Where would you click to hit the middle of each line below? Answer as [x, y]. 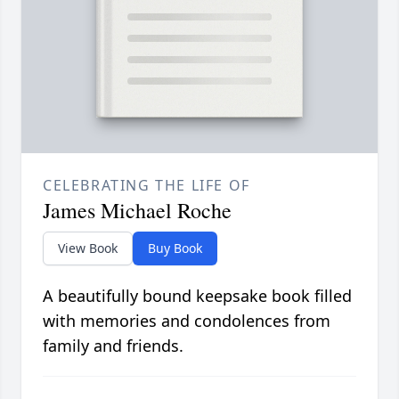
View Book [88, 248]
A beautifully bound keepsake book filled [197, 296]
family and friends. [113, 346]
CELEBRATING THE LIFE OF [147, 186]
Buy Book [175, 248]
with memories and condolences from [187, 321]
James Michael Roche [137, 211]
